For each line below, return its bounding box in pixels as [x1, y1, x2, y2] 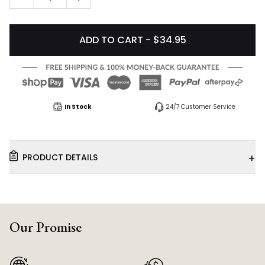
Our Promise [9, 217, 82, 236]
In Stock [64, 102, 92, 112]
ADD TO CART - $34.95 [79, 33, 186, 47]
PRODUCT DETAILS [22, 151, 98, 163]
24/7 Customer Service [166, 102, 235, 112]
